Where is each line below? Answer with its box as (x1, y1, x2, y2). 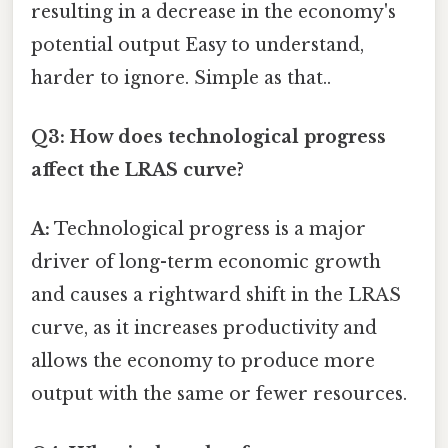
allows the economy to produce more (31, 350, 375, 373)
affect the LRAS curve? (31, 159, 244, 182)
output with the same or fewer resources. (31, 383, 407, 406)
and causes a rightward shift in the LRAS (31, 284, 401, 307)
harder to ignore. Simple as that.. (31, 66, 331, 89)
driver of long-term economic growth (31, 251, 381, 274)
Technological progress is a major (50, 218, 366, 241)
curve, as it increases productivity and (31, 317, 377, 340)
